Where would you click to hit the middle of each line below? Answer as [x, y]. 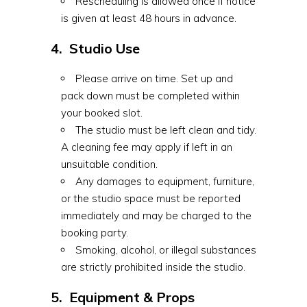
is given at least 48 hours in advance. [149, 18]
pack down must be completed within [150, 96]
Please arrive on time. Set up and [154, 78]
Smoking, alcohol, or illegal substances [166, 250]
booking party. [95, 233]
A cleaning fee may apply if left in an [147, 147]
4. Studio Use [95, 48]
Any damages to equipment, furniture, [165, 181]
